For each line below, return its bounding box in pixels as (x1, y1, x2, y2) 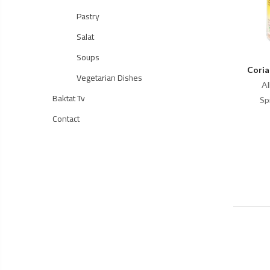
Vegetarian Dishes (77, 70, 142, 86)
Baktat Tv (52, 90, 85, 106)
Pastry (77, 8, 99, 24)
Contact (52, 111, 80, 127)
